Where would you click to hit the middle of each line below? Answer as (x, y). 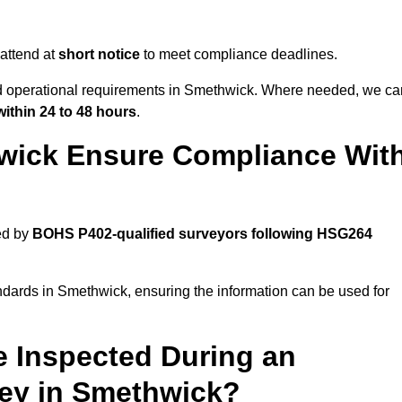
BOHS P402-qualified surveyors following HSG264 (202, 234)
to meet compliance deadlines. (239, 55)
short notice (99, 55)
